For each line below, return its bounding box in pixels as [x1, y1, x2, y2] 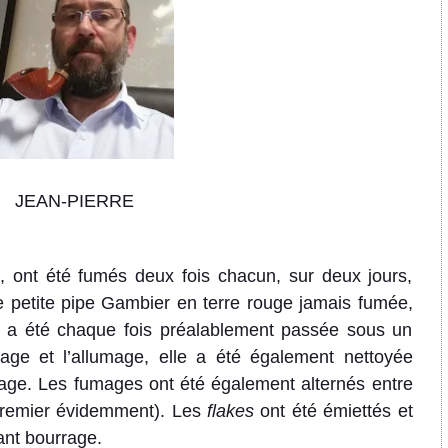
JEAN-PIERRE [14, 191, 134, 212]
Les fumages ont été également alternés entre [38, 374, 413, 395]
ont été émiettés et [253, 401, 413, 422]
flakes [206, 401, 254, 422]
